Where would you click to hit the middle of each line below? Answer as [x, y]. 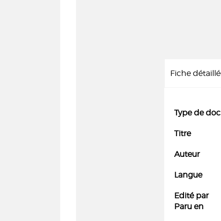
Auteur [187, 154]
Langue [188, 175]
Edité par [191, 196]
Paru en [189, 206]
